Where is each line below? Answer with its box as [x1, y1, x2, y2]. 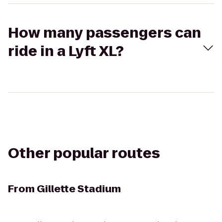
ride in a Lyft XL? [8, 42, 124, 61]
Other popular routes [8, 144, 160, 163]
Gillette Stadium [37, 182, 121, 196]
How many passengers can [8, 23, 201, 43]
